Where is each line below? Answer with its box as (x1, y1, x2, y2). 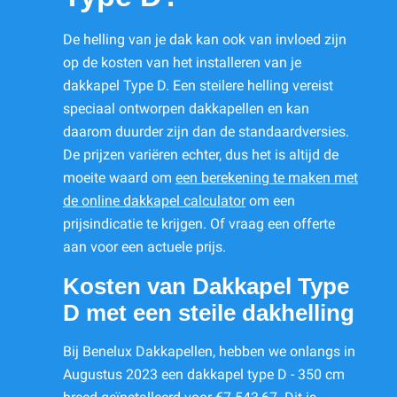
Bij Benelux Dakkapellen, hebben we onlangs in (63, 343, 355, 361)
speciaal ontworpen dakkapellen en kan (63, 100, 309, 118)
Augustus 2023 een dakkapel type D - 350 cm (63, 366, 345, 384)
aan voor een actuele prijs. (63, 238, 226, 256)
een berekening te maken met (175, 169, 358, 187)
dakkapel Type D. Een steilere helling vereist (63, 77, 333, 95)
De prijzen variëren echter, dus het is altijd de (63, 146, 339, 164)
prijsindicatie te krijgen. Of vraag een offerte (63, 215, 335, 233)
